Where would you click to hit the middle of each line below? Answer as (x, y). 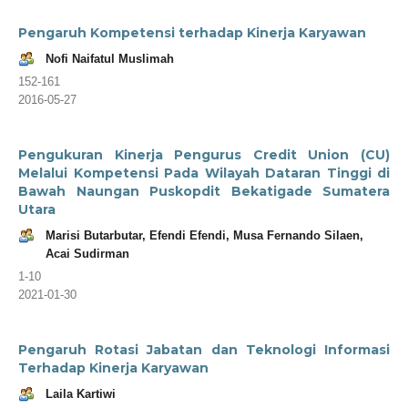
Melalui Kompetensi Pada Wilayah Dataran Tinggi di (204, 173)
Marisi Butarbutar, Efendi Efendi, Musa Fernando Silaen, (204, 235)
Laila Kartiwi (81, 393)
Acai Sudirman (87, 253)
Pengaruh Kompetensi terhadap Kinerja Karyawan (192, 32)
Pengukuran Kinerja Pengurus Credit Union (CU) (204, 154)
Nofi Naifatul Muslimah (110, 58)
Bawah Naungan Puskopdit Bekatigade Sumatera (204, 191)
